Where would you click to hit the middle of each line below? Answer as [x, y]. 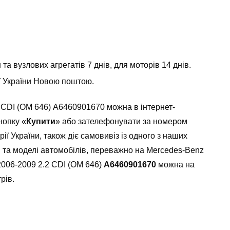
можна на [175, 164]
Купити [41, 121]
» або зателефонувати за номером [121, 121]
